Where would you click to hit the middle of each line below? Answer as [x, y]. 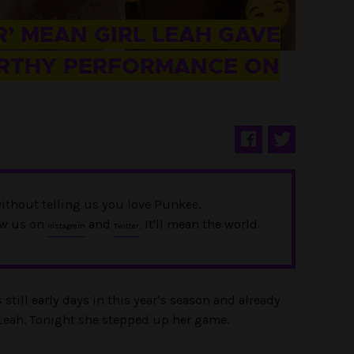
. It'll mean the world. [200, 224]
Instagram [66, 226]
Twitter [126, 226]
